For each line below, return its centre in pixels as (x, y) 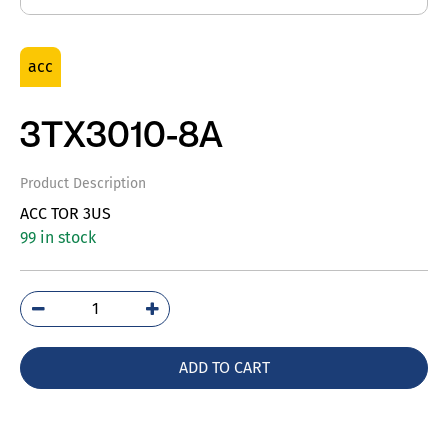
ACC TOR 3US (65, 213)
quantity (124, 367)
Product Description (83, 183)
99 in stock (58, 237)
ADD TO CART (224, 367)
